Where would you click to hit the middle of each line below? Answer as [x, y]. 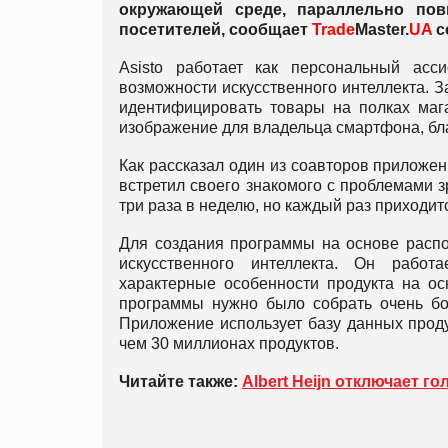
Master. [382, 29]
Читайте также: [180, 381]
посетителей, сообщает [215, 29]
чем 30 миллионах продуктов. [229, 343]
